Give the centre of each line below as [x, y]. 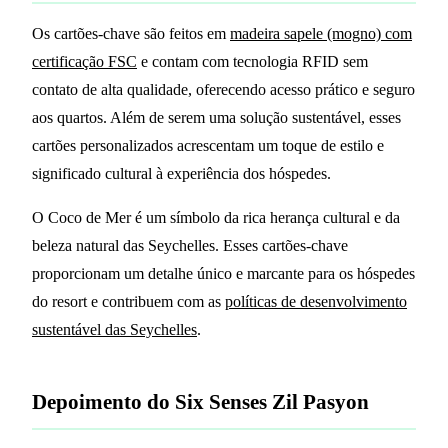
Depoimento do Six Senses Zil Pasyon [200, 402]
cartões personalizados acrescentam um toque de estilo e [208, 146]
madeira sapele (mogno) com [321, 34]
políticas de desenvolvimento [316, 302]
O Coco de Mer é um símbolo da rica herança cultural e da [216, 218]
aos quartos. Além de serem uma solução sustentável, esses [216, 118]
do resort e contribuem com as [128, 302]
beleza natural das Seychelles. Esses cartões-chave [190, 246]
